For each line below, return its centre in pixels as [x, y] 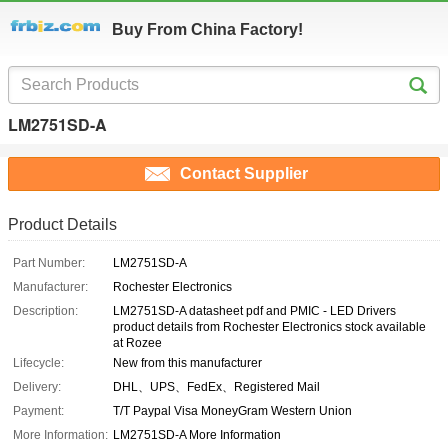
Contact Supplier [244, 174]
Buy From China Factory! [207, 29]
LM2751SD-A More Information [197, 435]
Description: [45, 311]
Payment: [38, 411]
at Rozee [137, 343]
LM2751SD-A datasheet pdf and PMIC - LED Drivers [254, 311]
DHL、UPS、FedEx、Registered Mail [216, 387]
